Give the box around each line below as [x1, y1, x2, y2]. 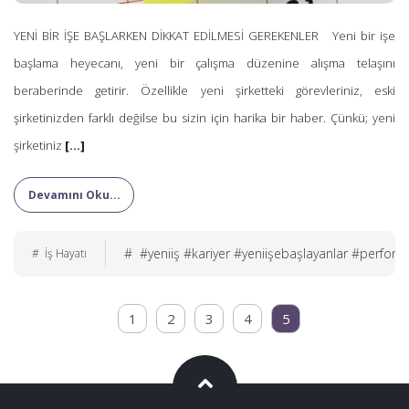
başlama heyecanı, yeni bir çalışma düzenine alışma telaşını [14, 55, 395, 71]
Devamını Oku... [27, 187, 121, 203]
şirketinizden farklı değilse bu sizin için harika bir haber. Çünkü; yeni [14, 110, 395, 126]
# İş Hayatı [32, 246, 87, 261]
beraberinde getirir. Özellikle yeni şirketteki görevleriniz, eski [14, 82, 395, 99]
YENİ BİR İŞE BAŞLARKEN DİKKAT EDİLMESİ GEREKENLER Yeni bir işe [14, 27, 395, 44]
